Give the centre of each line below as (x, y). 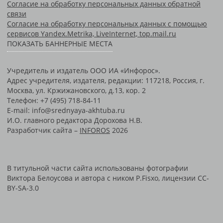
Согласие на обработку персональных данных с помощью (107, 24)
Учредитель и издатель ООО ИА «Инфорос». (84, 70)
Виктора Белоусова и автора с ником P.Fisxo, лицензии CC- (108, 178)
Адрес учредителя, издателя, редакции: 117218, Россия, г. (106, 80)
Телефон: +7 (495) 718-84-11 (54, 100)
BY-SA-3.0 (23, 188)
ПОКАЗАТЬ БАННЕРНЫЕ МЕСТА (60, 44)
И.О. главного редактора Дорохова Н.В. (75, 120)
